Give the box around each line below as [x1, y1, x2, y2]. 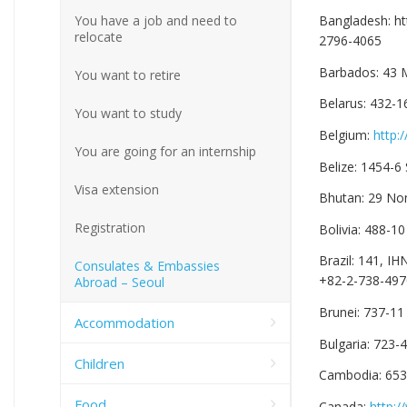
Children [74, 353, 124, 372]
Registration [74, 218, 145, 236]
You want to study [74, 104, 182, 122]
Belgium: [319, 125, 373, 144]
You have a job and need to [74, 11, 237, 29]
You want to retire [74, 65, 181, 84]
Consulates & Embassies [74, 256, 220, 274]
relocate [74, 27, 123, 45]
